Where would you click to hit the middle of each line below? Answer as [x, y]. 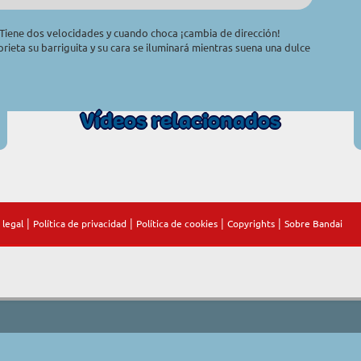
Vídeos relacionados [180, 121]
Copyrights [251, 223]
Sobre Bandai [313, 223]
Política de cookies [177, 223]
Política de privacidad [80, 223]
